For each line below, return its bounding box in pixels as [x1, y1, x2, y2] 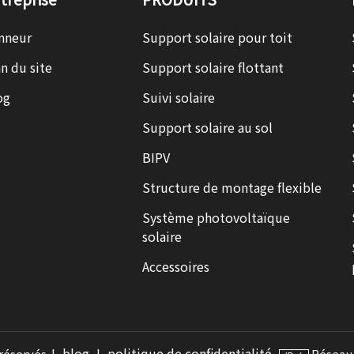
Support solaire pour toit [141, 30, 292, 46]
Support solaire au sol [141, 120, 273, 136]
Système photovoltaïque [141, 210, 290, 226]
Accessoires [141, 259, 209, 275]
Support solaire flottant [141, 60, 284, 76]
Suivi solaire [141, 90, 215, 106]
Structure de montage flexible [141, 180, 322, 196]
